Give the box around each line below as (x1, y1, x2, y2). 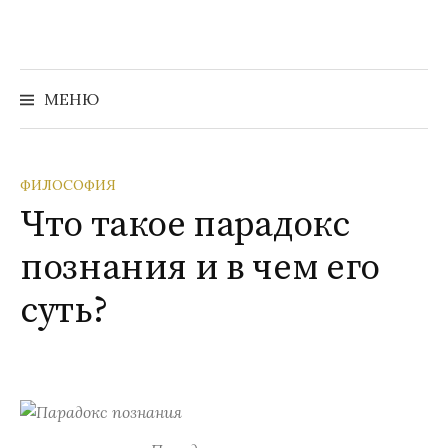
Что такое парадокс (20, 203, 350, 248)
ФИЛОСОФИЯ (20, 176, 116, 194)
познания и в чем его (20, 246, 380, 291)
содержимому (19, 55, 138, 77)
